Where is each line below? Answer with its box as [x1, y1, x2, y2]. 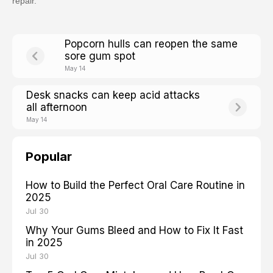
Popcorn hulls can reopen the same [65, 38, 238, 51]
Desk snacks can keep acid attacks [26, 89, 200, 102]
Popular [26, 149, 72, 165]
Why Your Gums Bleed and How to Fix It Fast [26, 224, 243, 237]
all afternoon [26, 101, 87, 114]
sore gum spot [65, 50, 135, 63]
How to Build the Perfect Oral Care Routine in [26, 179, 245, 192]
